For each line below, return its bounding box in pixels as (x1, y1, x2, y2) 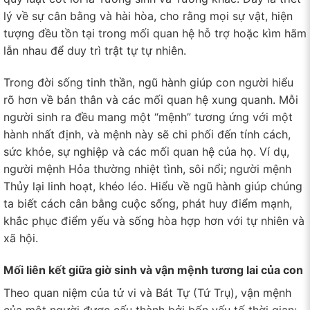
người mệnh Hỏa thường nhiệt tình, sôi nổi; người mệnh (3, 161, 291, 176)
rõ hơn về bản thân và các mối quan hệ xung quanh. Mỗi (3, 92, 298, 107)
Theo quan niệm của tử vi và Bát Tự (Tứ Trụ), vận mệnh (3, 285, 291, 300)
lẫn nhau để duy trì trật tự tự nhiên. (3, 44, 186, 58)
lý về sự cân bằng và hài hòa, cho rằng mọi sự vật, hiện (3, 9, 293, 24)
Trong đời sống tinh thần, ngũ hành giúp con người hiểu (3, 75, 293, 89)
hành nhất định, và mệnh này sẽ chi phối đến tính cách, (3, 127, 291, 141)
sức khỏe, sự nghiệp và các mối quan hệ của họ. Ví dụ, (3, 144, 289, 158)
